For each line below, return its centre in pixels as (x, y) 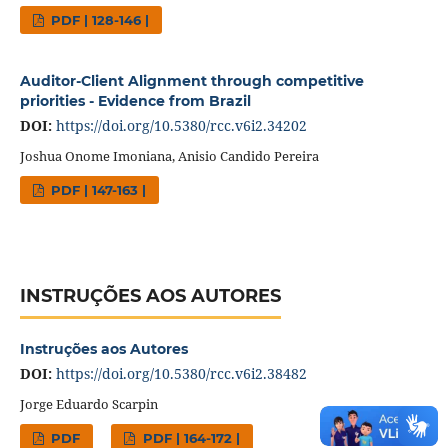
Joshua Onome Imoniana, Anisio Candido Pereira (169, 155)
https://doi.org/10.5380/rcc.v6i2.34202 (181, 125)
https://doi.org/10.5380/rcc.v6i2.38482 (181, 373)
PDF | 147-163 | (97, 189)
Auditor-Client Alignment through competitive (191, 80)
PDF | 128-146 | (98, 19)
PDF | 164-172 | (189, 437)
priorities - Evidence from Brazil (135, 100)
